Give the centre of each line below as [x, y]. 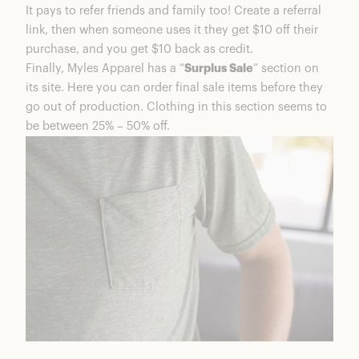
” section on [286, 69]
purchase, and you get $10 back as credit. [139, 50]
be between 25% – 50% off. [98, 127]
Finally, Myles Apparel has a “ [105, 69]
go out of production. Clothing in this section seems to [176, 107]
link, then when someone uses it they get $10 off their [172, 30]
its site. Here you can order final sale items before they [174, 88]
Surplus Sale [219, 69]
